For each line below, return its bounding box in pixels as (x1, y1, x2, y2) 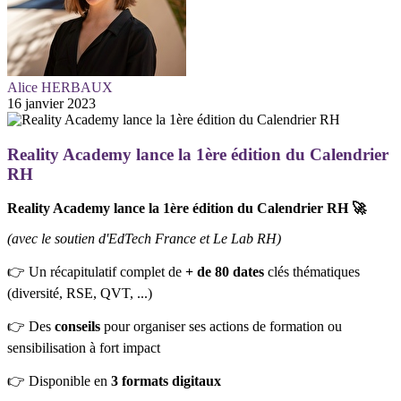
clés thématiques (264, 264, 360, 280)
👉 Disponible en (7, 373, 111, 389)
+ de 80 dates (185, 264, 264, 280)
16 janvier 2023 (7, 96, 96, 111)
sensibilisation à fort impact (7, 340, 160, 356)
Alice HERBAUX (7, 80, 113, 95)
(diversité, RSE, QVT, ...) (7, 286, 152, 302)
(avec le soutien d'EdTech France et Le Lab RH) (7, 231, 281, 247)
